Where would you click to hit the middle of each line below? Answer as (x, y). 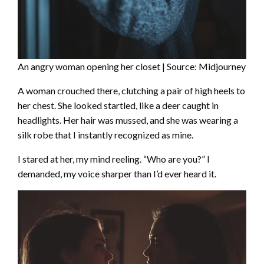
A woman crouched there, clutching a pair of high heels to (131, 91)
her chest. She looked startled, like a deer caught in (118, 105)
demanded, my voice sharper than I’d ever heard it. (117, 174)
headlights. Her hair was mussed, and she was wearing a (128, 120)
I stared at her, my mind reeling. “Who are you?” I (114, 159)
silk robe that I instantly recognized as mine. (105, 135)
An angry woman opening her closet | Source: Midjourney (132, 67)
